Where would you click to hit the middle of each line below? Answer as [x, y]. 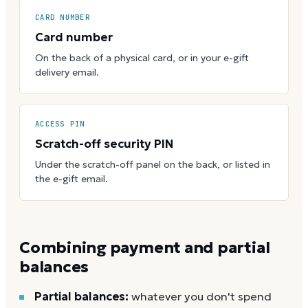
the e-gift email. [71, 178]
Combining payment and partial [145, 247]
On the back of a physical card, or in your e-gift [142, 57]
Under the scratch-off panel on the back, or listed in [153, 164]
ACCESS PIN [60, 123]
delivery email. [67, 72]
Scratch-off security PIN [104, 143]
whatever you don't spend [201, 296]
